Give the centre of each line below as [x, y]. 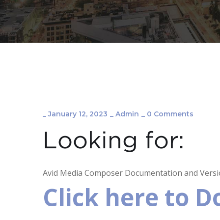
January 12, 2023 [78, 114]
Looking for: [113, 142]
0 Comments [170, 114]
